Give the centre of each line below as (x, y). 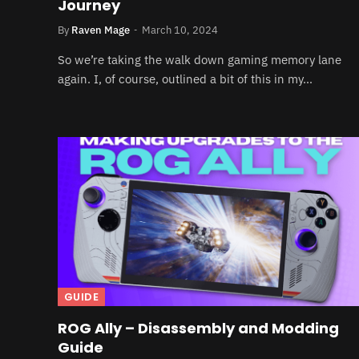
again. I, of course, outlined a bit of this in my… (185, 79)
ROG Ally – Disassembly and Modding (198, 328)
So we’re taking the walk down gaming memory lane (200, 59)
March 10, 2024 (180, 30)
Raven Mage (101, 30)
